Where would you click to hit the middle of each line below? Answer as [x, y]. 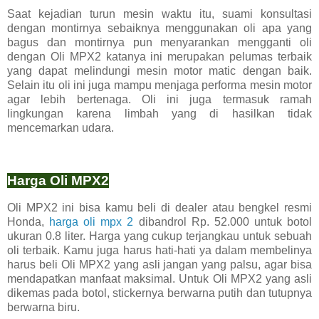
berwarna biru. [43, 307]
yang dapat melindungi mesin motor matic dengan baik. [159, 71]
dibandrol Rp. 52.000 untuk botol [223, 221]
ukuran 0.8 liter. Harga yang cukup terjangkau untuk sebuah [159, 236]
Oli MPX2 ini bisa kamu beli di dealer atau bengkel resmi [159, 207]
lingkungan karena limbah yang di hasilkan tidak [159, 114]
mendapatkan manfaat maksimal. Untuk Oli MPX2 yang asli [159, 278]
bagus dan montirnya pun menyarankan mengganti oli [159, 43]
